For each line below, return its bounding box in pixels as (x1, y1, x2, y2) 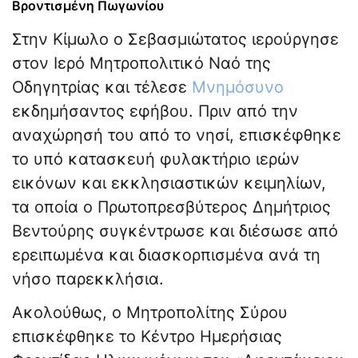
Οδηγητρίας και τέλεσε (12, 78, 192, 97)
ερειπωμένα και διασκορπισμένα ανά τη (12, 245, 320, 265)
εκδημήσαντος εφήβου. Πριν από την (12, 101, 298, 121)
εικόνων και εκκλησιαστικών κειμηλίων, (12, 173, 326, 193)
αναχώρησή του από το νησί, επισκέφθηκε (12, 125, 341, 145)
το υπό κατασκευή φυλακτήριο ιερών (12, 149, 300, 169)
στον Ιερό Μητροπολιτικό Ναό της (12, 54, 271, 74)
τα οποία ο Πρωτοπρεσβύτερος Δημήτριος (12, 197, 331, 217)
